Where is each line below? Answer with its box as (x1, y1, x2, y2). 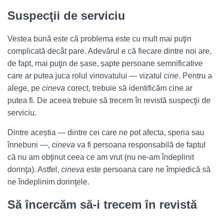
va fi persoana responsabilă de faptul (77, 141, 206, 149)
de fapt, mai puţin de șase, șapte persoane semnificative (7, 59, 203, 68)
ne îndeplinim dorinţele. (7, 178, 89, 186)
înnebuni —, (7, 141, 52, 149)
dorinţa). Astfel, (7, 165, 61, 174)
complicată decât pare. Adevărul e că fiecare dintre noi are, (7, 47, 212, 55)
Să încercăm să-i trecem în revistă (7, 198, 197, 211)
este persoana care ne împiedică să (86, 165, 211, 174)
